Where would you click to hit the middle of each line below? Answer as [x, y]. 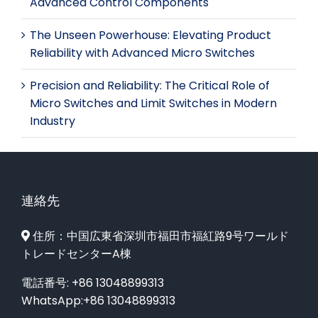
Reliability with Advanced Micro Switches [142, 53]
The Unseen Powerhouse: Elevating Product [150, 35]
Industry [53, 121]
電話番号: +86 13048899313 [93, 283]
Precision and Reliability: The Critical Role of [150, 85]
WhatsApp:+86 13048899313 [98, 300]
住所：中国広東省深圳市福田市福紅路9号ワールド [159, 236]
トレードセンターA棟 [76, 253]
